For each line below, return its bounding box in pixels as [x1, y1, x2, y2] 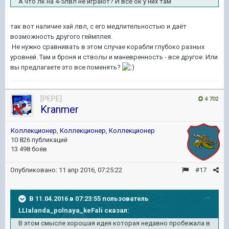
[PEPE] [40, 94, 62, 103]
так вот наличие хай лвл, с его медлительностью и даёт [10, 22, 187, 30]
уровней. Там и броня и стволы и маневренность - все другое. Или [10, 53, 218, 61]
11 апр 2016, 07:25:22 [59, 166, 122, 174]
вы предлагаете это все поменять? [10, 63, 122, 71]
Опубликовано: [10, 166, 59, 174]
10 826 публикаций [11, 135, 67, 144]
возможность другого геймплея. [10, 32, 112, 40]
